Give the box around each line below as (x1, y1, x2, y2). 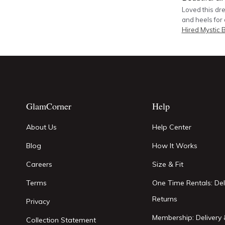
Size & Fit (152, 160, 184, 169)
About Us (26, 123, 57, 132)
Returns (152, 194, 178, 203)
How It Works (152, 141, 198, 150)
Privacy (26, 197, 50, 206)
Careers (26, 160, 52, 169)
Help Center (152, 123, 192, 132)
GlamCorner (26, 100, 71, 112)
